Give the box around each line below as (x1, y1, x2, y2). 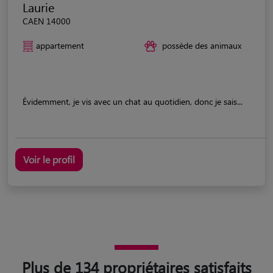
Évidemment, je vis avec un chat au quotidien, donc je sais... (23, 95, 243, 107)
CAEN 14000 (23, 15, 71, 27)
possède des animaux (162, 39, 241, 51)
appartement (36, 39, 84, 51)
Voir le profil (23, 152, 75, 166)
